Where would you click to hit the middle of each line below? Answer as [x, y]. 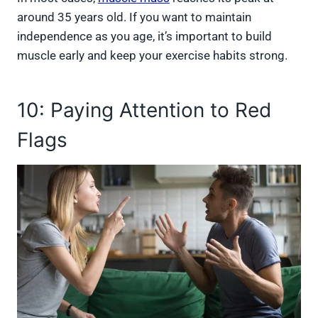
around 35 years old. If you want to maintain [134, 17]
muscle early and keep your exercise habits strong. [154, 55]
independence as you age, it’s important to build [144, 36]
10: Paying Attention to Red [144, 110]
